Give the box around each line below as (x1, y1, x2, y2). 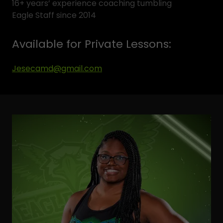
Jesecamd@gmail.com (12, 63, 102, 74)
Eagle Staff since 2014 (12, 9, 96, 21)
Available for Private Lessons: (12, 36, 171, 52)
